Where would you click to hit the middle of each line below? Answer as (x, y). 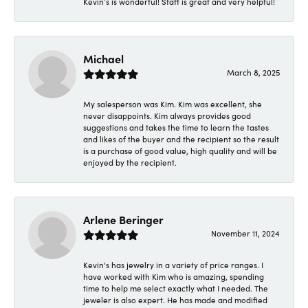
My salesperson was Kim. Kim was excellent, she (173, 103)
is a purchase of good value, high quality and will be (180, 150)
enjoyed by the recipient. (130, 162)
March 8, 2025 (253, 72)
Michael (103, 58)
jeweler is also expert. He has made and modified (175, 299)
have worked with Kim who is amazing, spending (174, 276)
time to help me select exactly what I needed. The (176, 288)
